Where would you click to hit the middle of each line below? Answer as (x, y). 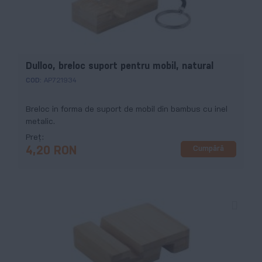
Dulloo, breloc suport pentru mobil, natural (120, 66)
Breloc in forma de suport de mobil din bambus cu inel (127, 109)
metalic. (40, 122)
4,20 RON (51, 151)
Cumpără (208, 149)
